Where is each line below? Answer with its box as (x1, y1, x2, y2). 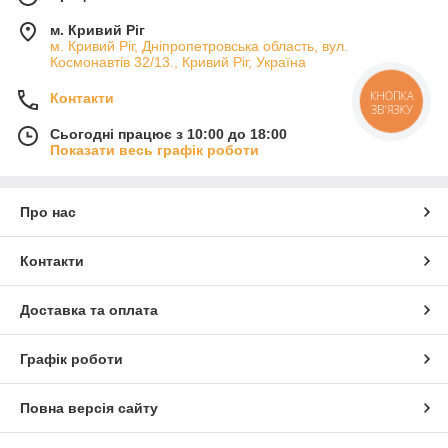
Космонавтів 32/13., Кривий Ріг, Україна (50, 54, 306, 70)
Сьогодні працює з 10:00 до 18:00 (50, 126, 287, 142)
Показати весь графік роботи (50, 142, 259, 158)
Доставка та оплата (20, 302, 158, 318)
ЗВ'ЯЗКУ (370, 101, 413, 117)
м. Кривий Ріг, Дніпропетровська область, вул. (50, 38, 348, 54)
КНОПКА (370, 87, 414, 104)
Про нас (20, 204, 76, 220)
